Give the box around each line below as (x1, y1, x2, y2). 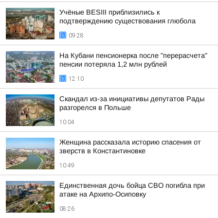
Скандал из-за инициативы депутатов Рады (59, 95, 204, 103)
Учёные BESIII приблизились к (59, 8, 160, 16)
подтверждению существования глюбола (59, 17, 196, 25)
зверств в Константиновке (59, 147, 145, 155)
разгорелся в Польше (59, 104, 131, 111)
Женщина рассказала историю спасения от (59, 138, 201, 146)
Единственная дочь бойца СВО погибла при (59, 182, 205, 189)
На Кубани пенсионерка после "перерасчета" (59, 52, 207, 59)
